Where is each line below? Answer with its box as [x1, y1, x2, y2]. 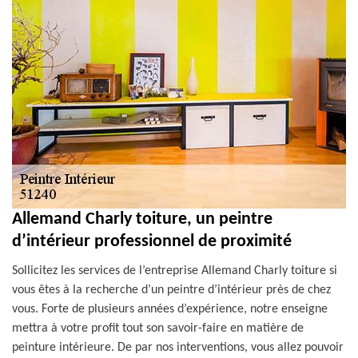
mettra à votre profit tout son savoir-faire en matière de [12, 322, 304, 335]
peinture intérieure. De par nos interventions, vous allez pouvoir [12, 341, 344, 354]
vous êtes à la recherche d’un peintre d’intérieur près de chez [12, 284, 331, 296]
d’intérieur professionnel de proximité [12, 233, 292, 251]
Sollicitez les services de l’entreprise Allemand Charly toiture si [12, 265, 337, 277]
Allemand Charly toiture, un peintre [12, 210, 272, 229]
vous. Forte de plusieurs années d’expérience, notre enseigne [12, 303, 328, 316]
